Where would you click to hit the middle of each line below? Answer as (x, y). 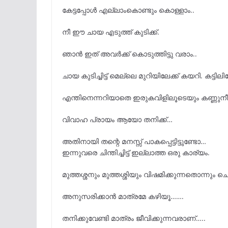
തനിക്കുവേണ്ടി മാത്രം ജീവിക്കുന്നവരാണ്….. (134, 218)
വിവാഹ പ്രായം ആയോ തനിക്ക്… (117, 120)
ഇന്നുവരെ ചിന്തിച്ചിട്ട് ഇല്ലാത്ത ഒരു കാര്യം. (136, 153)
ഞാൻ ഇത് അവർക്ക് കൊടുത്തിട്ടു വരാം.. (130, 54)
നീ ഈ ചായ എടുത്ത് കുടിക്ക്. (111, 32)
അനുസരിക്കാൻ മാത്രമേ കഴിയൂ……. (123, 196)
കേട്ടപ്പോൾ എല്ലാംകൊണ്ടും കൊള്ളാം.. (128, 10)
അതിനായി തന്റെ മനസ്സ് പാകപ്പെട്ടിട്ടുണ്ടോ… (134, 141)
